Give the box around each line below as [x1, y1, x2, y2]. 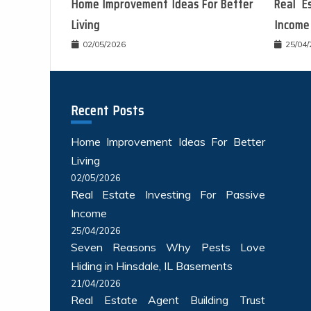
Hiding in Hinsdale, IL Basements [71, 259, 233, 274]
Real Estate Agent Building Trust [71, 293, 265, 308]
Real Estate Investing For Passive [71, 187, 265, 202]
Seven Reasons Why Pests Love [71, 240, 265, 255]
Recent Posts [71, 99, 144, 122]
